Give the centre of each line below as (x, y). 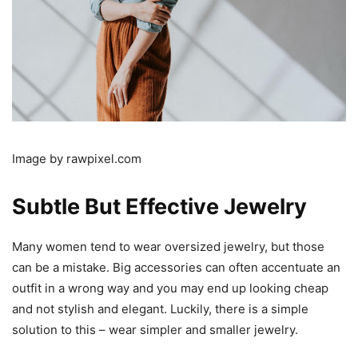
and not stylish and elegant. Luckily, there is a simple (160, 308)
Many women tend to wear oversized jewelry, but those (168, 246)
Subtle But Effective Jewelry (162, 206)
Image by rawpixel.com (77, 158)
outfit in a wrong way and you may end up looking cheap (170, 288)
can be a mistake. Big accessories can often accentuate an (176, 267)
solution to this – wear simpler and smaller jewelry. (157, 329)
